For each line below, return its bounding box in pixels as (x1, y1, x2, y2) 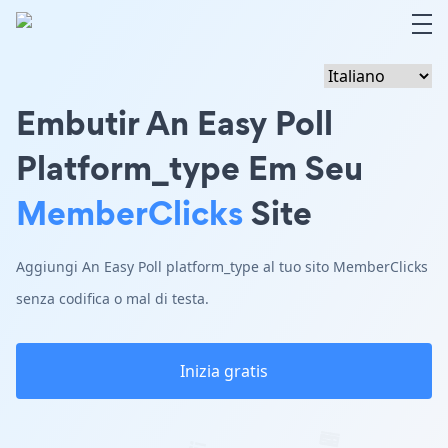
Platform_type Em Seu (16, 144, 363, 191)
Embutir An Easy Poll (16, 99, 333, 146)
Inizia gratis (180, 360, 268, 382)
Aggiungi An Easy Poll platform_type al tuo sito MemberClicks (16, 257, 428, 276)
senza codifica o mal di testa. (16, 289, 209, 308)
